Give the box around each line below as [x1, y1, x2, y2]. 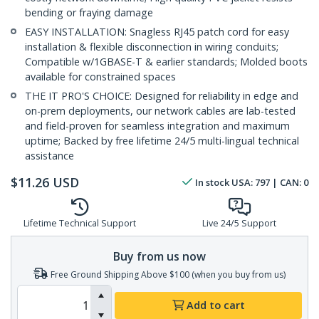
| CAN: [270, 176, 303, 189]
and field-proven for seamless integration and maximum [25, 119, 290, 133]
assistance [25, 149, 74, 163]
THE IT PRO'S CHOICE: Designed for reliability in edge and [25, 89, 298, 103]
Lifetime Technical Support [23, 217, 136, 230]
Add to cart [186, 298, 245, 313]
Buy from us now [113, 248, 206, 264]
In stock [195, 176, 229, 189]
